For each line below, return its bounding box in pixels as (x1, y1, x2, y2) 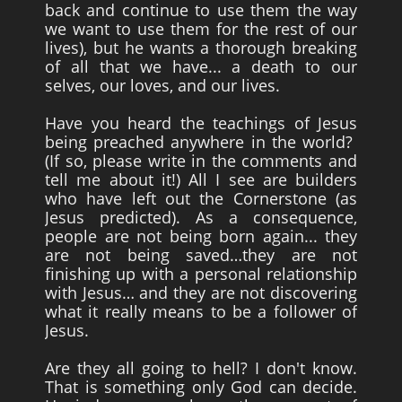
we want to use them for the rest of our (45, 18, 357, 39)
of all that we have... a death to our (45, 56, 357, 77)
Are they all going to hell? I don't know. (45, 357, 357, 379)
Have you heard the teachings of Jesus (45, 112, 357, 134)
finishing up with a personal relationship (45, 263, 357, 284)
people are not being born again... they (45, 225, 357, 247)
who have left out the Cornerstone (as (45, 188, 357, 209)
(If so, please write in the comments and (45, 150, 357, 171)
